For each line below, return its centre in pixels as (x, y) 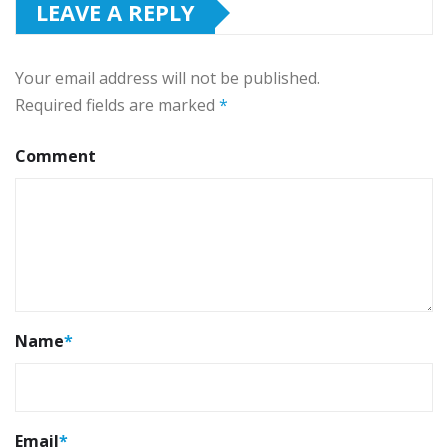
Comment (55, 156)
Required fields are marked (117, 105)
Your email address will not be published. (167, 78)
